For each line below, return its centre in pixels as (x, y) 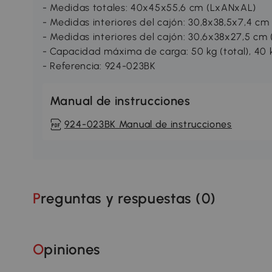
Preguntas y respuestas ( (121, 199)
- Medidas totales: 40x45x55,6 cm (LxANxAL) (149, 8)
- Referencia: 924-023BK (99, 66)
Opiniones (72, 249)
